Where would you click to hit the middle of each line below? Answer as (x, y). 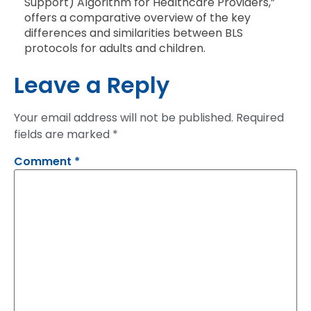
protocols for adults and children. (115, 48)
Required (260, 117)
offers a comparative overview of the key (137, 17)
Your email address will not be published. (124, 117)
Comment (44, 161)
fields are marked (63, 134)
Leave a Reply (92, 85)
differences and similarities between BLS (134, 33)
